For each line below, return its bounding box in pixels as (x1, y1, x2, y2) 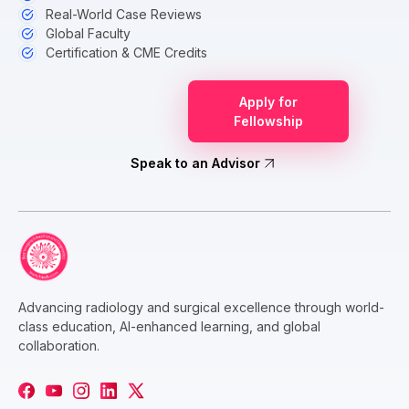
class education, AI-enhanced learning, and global (18, 318, 320, 334)
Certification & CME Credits (46, 45, 207, 61)
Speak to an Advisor (131, 155, 260, 172)
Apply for (238, 94, 298, 110)
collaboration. (18, 337, 100, 353)
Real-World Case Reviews (46, 6, 202, 23)
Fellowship (233, 113, 303, 130)
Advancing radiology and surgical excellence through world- (18, 299, 384, 315)
